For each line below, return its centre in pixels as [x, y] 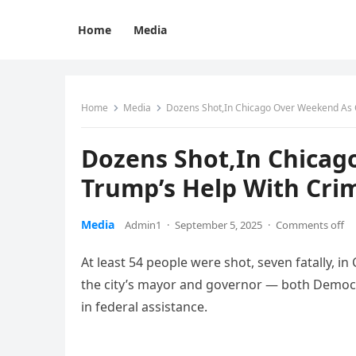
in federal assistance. [144, 307]
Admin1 [143, 225]
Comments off [310, 225]
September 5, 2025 [219, 225]
